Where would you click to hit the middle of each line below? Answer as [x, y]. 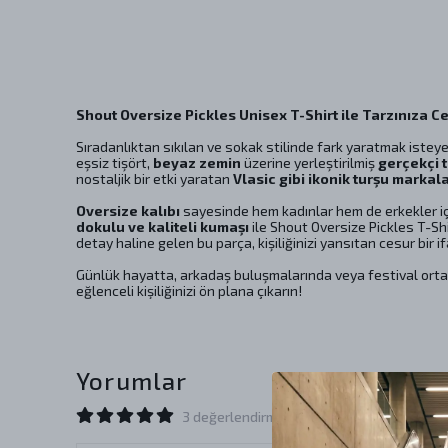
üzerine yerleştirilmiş [309, 162]
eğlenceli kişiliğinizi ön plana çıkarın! [189, 290]
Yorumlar [132, 380]
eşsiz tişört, [114, 162]
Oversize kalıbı [128, 210]
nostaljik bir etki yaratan [154, 178]
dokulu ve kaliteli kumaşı [162, 226]
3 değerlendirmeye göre [257, 416]
